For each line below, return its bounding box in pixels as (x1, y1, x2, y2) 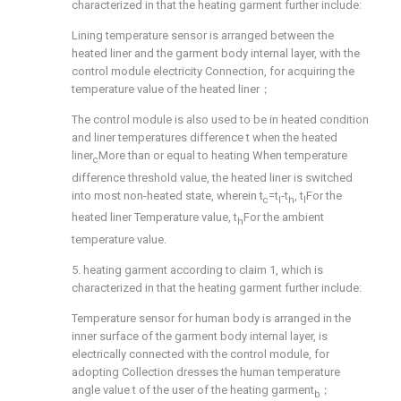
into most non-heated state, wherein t (72, 188, 263, 202)
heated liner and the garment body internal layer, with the (72, 47, 360, 60)
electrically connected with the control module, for (72, 346, 329, 361)
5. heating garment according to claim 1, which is (72, 262, 323, 277)
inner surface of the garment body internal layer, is (72, 328, 328, 343)
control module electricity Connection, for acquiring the (72, 64, 354, 78)
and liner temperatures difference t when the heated (72, 131, 337, 144)
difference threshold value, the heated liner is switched (72, 170, 353, 184)
